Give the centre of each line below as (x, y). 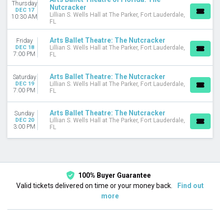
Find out (190, 185)
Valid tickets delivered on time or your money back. (95, 185)
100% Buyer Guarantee (114, 175)
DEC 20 (24, 120)
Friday (24, 41)
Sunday (24, 113)
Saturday (24, 77)
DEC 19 (24, 83)
